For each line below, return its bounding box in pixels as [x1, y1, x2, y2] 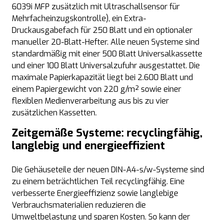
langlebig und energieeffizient [12, 138, 165, 153]
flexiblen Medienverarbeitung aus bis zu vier [12, 96, 169, 106]
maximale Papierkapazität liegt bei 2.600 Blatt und [12, 72, 193, 82]
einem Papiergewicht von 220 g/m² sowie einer [12, 84, 181, 94]
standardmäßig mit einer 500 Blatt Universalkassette [12, 49, 202, 59]
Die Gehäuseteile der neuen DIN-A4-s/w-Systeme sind [12, 165, 204, 175]
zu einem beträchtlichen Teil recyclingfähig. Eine [12, 176, 185, 187]
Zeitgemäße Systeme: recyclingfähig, [12, 126, 202, 140]
